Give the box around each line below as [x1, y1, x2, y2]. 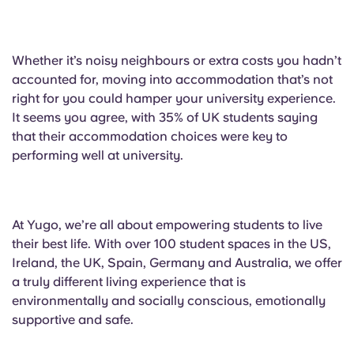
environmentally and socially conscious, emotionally [12, 293, 326, 308]
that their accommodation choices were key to [12, 129, 288, 144]
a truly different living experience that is [12, 274, 246, 289]
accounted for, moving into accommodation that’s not [12, 72, 333, 87]
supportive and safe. [12, 312, 134, 327]
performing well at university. [12, 148, 183, 163]
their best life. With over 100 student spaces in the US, [12, 236, 331, 251]
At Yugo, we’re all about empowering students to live [12, 217, 322, 232]
